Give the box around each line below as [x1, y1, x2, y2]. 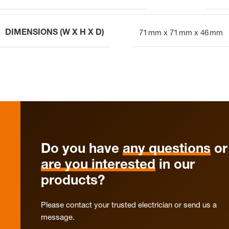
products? [41, 174, 105, 188]
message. [41, 214, 75, 222]
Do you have [41, 143, 123, 156]
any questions [123, 143, 211, 156]
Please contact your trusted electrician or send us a [41, 201, 217, 210]
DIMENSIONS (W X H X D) [5, 29, 104, 37]
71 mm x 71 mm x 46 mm [139, 29, 223, 37]
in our [155, 158, 195, 172]
